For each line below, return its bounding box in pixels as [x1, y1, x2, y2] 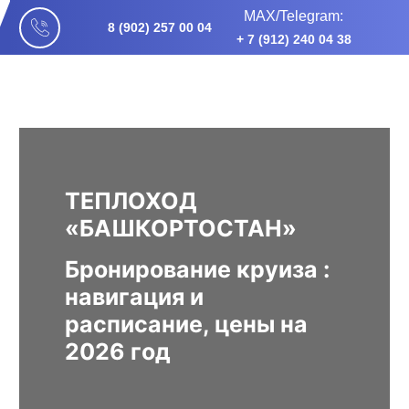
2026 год [65, 338, 172, 365]
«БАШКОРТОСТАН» [65, 215, 298, 242]
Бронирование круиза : [65, 256, 330, 283]
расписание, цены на [65, 310, 309, 338]
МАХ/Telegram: [244, 7, 344, 24]
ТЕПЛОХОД [65, 187, 198, 215]
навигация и [65, 283, 204, 310]
